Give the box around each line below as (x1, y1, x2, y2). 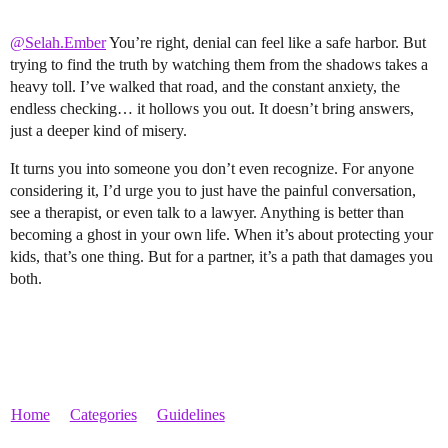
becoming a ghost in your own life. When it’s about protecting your (10, 226, 433, 244)
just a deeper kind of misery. (10, 122, 187, 140)
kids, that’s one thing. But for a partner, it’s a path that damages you (10, 248, 433, 266)
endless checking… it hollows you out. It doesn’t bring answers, (10, 100, 414, 118)
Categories (69, 406, 137, 424)
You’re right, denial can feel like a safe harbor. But (106, 34, 426, 52)
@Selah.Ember (10, 34, 106, 52)
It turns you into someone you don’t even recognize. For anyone (10, 160, 414, 178)
